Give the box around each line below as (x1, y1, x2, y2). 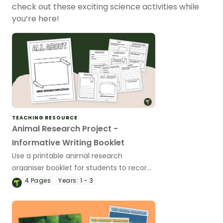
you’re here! (12, 13, 59, 25)
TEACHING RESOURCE (12, 113, 78, 121)
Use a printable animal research (12, 150, 122, 161)
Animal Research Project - (12, 122, 118, 134)
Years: (58, 176, 79, 185)
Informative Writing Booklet (12, 136, 124, 148)
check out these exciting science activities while (12, 1, 199, 13)
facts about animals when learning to (12, 174, 143, 185)
